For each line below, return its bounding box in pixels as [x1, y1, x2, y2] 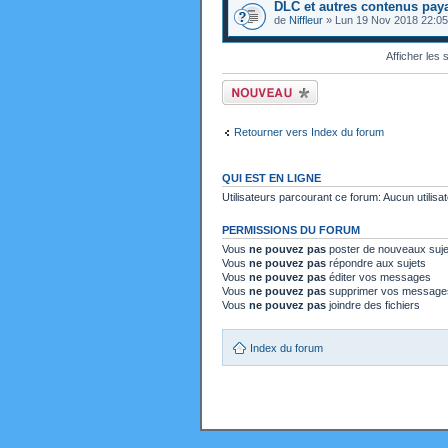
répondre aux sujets [326, 257, 426, 269]
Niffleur [289, 14, 323, 26]
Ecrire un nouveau [222, 80, 311, 92]
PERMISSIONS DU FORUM [222, 224, 360, 236]
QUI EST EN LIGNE [222, 172, 321, 184]
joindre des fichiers [326, 299, 420, 311]
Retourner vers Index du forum [234, 125, 384, 138]
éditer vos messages [326, 271, 431, 283]
